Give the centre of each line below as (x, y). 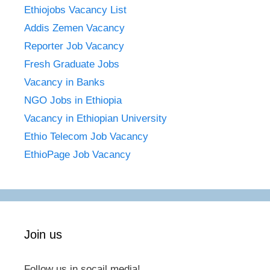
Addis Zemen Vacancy (74, 28)
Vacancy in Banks (64, 83)
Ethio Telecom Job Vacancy (88, 137)
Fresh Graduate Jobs (72, 64)
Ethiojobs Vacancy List (75, 10)
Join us (43, 235)
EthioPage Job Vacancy (77, 155)
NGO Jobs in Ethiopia (74, 101)
